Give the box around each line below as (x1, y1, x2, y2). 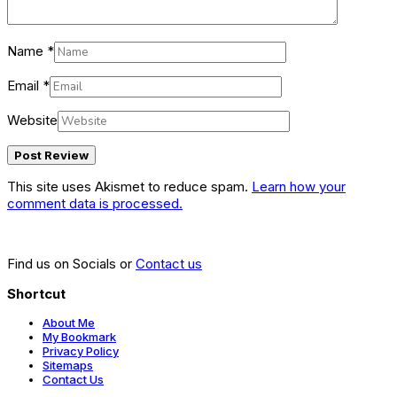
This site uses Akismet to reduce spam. (7, 178, 252, 196)
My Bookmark (43, 330, 116, 345)
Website (7, 112, 58, 129)
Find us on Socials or (7, 255, 136, 273)
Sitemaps (43, 358, 93, 373)
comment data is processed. (7, 195, 183, 213)
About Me (43, 315, 95, 331)
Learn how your (252, 178, 346, 196)
